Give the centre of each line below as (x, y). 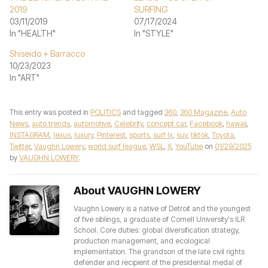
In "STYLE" (154, 33)
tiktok (200, 135)
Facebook (206, 124)
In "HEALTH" (33, 33)
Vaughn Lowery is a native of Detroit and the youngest (162, 208)
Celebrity (129, 124)
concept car (166, 124)
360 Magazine (204, 112)
